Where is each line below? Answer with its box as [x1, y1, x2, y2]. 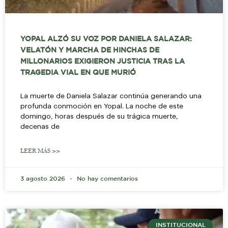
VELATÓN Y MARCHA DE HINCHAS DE [20, 47, 159, 53]
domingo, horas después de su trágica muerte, [20, 112, 178, 120]
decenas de [20, 123, 60, 130]
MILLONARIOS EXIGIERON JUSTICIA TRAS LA [20, 58, 185, 65]
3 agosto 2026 [20, 176, 67, 182]
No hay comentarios [75, 176, 138, 182]
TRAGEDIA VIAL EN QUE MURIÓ [20, 69, 136, 76]
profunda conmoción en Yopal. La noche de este [20, 102, 183, 109]
